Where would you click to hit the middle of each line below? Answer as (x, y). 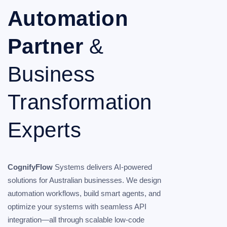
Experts (44, 130)
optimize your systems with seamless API (77, 207)
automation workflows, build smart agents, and (84, 194)
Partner (49, 47)
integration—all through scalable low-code (76, 220)
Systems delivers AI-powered (102, 167)
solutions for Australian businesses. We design (84, 180)
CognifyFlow (30, 167)
